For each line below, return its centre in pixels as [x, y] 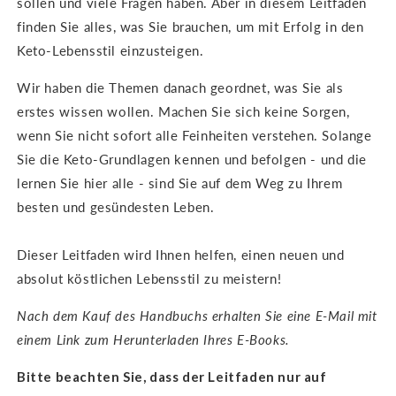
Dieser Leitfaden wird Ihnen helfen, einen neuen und [181, 255]
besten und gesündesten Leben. [116, 207]
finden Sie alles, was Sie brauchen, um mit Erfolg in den [190, 27]
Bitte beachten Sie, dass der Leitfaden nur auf [172, 377]
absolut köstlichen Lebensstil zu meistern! [149, 279]
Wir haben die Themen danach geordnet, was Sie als [180, 88]
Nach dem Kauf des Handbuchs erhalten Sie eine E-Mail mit [197, 316]
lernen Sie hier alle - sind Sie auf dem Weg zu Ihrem [180, 183]
